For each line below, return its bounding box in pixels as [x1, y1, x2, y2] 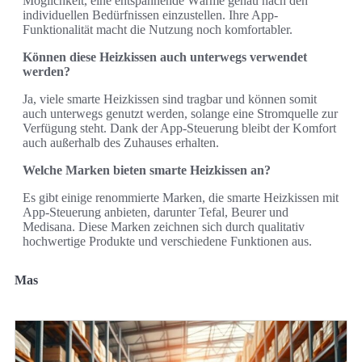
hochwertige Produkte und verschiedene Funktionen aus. [23, 234, 312, 248]
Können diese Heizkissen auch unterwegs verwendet [23, 49, 307, 64]
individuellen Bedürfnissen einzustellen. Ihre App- [23, 7, 278, 22]
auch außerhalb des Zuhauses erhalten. [23, 135, 219, 149]
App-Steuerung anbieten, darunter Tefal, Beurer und [23, 204, 288, 219]
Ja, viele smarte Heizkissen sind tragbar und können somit [23, 91, 317, 106]
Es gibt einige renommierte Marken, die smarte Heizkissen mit [23, 190, 339, 204]
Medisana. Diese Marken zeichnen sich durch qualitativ [23, 219, 305, 234]
